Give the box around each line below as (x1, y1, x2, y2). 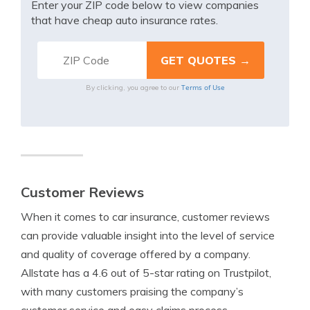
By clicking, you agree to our (85, 83, 181, 92)
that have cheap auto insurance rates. (31, 13, 218, 27)
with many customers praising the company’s (21, 284, 244, 298)
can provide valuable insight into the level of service (21, 228, 275, 242)
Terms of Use (181, 82, 225, 92)
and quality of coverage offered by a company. (21, 247, 250, 261)
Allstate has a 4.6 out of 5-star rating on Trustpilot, (21, 266, 271, 280)
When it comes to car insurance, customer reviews (21, 210, 270, 224)
